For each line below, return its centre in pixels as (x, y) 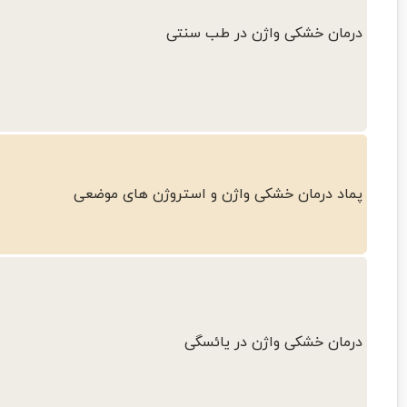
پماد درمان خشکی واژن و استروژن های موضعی (218, 195)
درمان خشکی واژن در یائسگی (273, 343)
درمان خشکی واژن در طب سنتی (264, 34)
